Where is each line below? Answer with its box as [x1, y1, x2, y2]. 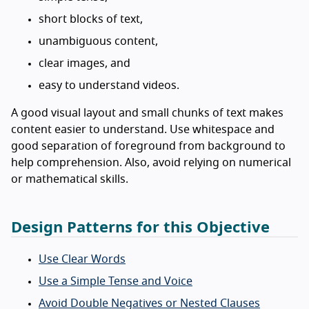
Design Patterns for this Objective [11, 220, 270, 236]
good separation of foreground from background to [11, 141, 286, 152]
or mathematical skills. [11, 174, 128, 186]
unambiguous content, [39, 36, 158, 48]
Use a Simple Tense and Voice [39, 276, 192, 288]
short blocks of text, [39, 14, 143, 26]
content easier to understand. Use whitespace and [11, 124, 275, 136]
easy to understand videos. [39, 80, 179, 92]
